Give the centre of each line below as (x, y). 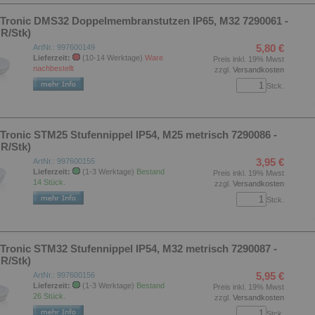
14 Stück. (49, 182)
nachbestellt (53, 68)
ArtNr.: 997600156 (64, 275)
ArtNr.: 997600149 (64, 47)
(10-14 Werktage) (112, 58)
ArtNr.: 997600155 (64, 161)
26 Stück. (49, 296)
